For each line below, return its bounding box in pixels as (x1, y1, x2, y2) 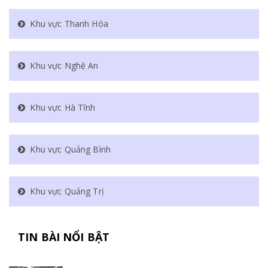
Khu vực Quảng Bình (25, 143, 111, 155)
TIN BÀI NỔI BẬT (18, 229, 110, 244)
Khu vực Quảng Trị (25, 185, 104, 197)
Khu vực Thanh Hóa (25, 17, 108, 29)
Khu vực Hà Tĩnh (25, 101, 96, 113)
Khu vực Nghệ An (25, 59, 99, 71)
